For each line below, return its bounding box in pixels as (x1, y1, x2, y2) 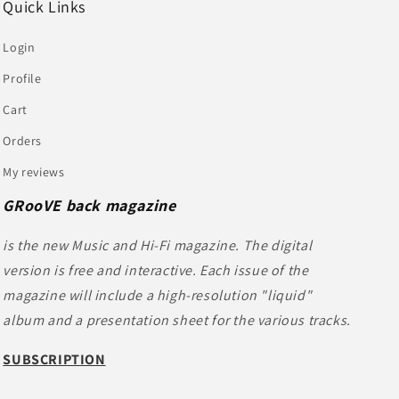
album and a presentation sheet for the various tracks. (3, 310, 351, 330)
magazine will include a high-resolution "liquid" (3, 285, 313, 305)
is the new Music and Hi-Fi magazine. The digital (3, 235, 313, 255)
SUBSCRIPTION (3, 349, 106, 369)
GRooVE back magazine (3, 194, 176, 216)
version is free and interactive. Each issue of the (3, 260, 309, 280)
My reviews (3, 163, 65, 180)
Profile (3, 69, 42, 86)
